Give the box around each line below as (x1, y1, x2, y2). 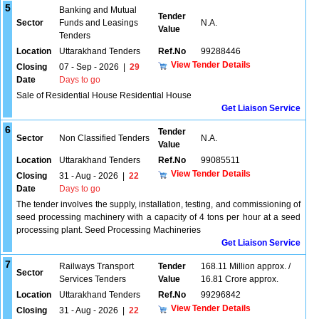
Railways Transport (59, 261, 134, 271)
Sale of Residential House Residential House (16, 90, 192, 100)
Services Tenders (59, 274, 126, 284)
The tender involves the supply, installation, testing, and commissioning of (16, 199, 300, 209)
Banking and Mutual (59, 5, 137, 15)
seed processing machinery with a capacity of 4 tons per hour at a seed (16, 212, 300, 222)
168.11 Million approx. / (201, 261, 291, 271)
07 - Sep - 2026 (59, 62, 119, 72)
